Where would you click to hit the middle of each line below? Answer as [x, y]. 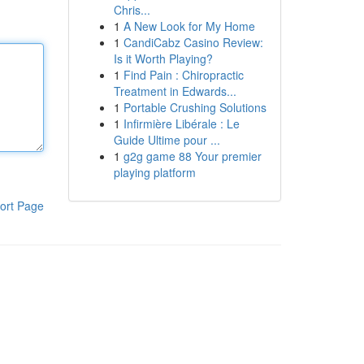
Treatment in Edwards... [175, 91]
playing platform [154, 172]
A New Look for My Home [189, 26]
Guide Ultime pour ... [167, 140]
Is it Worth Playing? [163, 58]
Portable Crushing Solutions [195, 107]
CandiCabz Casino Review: [193, 42]
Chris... [132, 10]
